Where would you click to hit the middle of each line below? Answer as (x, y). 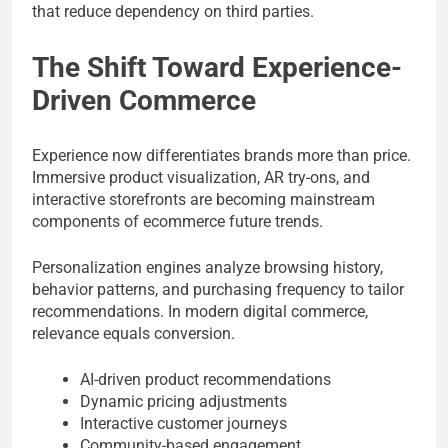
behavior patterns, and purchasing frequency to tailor (218, 289)
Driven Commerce (144, 100)
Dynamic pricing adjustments (183, 401)
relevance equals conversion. (133, 333)
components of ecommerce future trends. (177, 221)
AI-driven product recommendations (205, 379)
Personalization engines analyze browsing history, (207, 267)
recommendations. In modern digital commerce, (200, 311)
